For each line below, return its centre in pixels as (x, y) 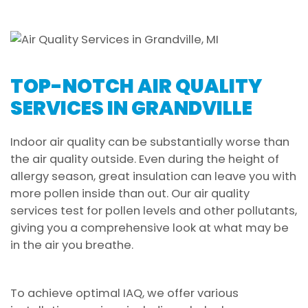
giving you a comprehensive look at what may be (150, 228)
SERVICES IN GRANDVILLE (131, 108)
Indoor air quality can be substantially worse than (150, 142)
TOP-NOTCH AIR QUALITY (136, 86)
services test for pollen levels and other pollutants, (154, 210)
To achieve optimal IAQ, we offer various (124, 293)
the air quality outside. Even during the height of (145, 159)
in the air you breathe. (72, 245)
